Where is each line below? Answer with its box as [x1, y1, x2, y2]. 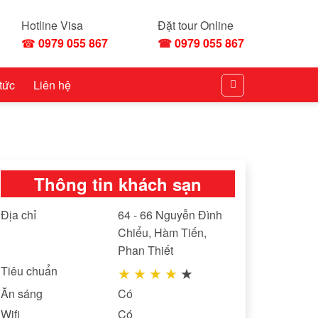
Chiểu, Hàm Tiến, [118, 224, 207, 241]
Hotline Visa [21, 16, 83, 33]
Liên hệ [33, 76, 72, 93]
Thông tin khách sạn [34, 172, 202, 196]
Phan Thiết [118, 242, 173, 258]
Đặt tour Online [158, 16, 234, 33]
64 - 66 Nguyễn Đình [118, 207, 222, 223]
